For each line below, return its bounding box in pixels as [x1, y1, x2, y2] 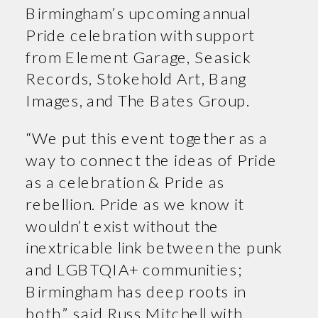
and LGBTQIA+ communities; [26, 259, 243, 278]
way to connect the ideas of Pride [26, 150, 278, 169]
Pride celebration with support [26, 24, 256, 44]
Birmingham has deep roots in [26, 281, 246, 300]
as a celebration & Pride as [26, 172, 226, 191]
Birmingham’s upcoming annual [26, 3, 251, 22]
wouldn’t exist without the [26, 215, 220, 235]
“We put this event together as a [26, 128, 268, 148]
